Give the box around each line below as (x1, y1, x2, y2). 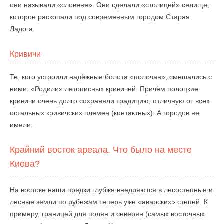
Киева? (10, 159, 40, 169)
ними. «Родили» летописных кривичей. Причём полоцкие (10, 85, 198, 93)
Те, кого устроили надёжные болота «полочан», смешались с (10, 73, 212, 81)
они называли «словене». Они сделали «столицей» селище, (10, 1, 209, 9)
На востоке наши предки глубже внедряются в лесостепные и (10, 186, 213, 194)
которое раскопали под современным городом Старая (10, 13, 190, 21)
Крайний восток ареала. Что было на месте (10, 145, 192, 155)
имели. (10, 121, 41, 129)
